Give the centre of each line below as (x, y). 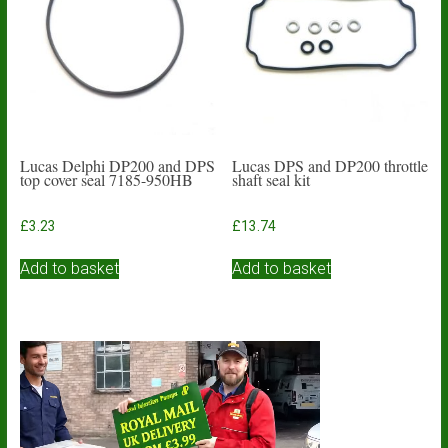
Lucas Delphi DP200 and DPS (117, 166)
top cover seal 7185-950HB (106, 180)
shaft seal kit (271, 180)
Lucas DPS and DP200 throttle (330, 166)
